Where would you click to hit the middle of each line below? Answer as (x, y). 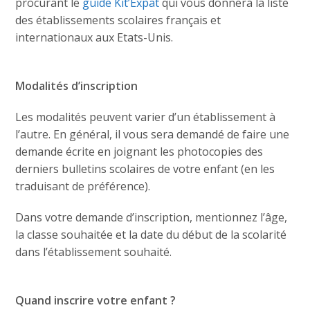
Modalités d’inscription (77, 86)
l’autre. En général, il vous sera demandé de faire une (153, 134)
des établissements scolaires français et (118, 20)
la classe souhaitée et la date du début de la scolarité (151, 235)
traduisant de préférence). (83, 186)
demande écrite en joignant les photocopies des (139, 152)
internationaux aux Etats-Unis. (94, 37)
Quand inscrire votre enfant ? (96, 300)
